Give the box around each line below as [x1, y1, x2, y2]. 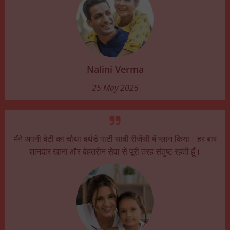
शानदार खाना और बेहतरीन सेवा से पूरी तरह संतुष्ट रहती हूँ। [29, 145, 201, 157]
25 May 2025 [91, 82, 139, 93]
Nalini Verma [86, 63, 144, 75]
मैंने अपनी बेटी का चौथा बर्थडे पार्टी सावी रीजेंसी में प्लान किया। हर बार [13, 132, 217, 144]
